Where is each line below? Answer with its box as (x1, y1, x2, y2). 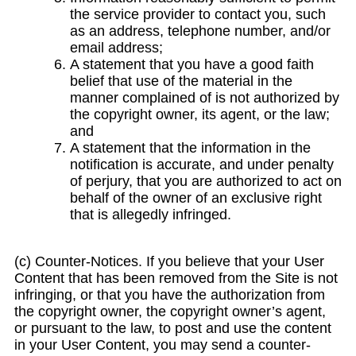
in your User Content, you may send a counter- (14, 337, 311, 353)
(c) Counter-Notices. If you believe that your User (14, 253, 324, 269)
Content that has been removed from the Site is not (14, 270, 338, 286)
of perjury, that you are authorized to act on (70, 173, 342, 189)
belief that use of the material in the (70, 73, 292, 89)
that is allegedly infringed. (70, 207, 231, 222)
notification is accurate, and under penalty (70, 157, 334, 172)
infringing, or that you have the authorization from (14, 287, 325, 303)
